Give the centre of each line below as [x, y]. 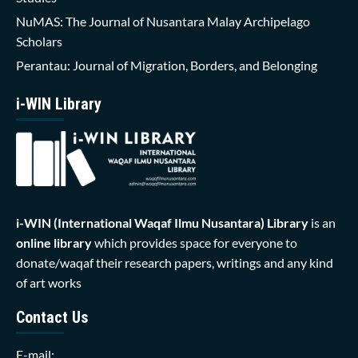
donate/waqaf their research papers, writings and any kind [175, 262]
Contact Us [52, 317]
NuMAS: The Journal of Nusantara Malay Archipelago [163, 22]
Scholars [39, 42]
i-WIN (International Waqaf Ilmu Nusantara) [140, 222]
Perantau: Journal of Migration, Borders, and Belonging [167, 66]
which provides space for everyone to [195, 242]
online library [54, 242]
